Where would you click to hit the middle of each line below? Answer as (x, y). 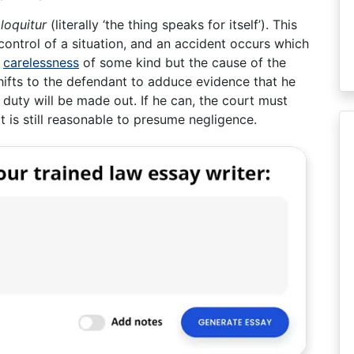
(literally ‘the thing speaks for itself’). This (172, 24)
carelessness (41, 62)
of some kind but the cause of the (183, 62)
